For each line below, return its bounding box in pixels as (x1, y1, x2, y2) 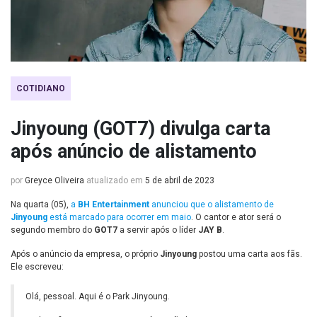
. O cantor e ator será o (191, 212, 281, 223)
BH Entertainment (78, 200, 149, 210)
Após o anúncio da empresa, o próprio (11, 249, 160, 260)
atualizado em (84, 175, 145, 186)
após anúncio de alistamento (11, 140, 257, 163)
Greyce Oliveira (25, 175, 84, 186)
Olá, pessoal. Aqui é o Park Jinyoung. (25, 292, 170, 302)
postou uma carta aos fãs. (197, 249, 302, 260)
